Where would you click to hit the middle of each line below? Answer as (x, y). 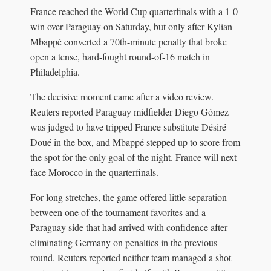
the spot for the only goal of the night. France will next (133, 157)
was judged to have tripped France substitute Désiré (128, 126)
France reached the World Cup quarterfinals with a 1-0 (134, 11)
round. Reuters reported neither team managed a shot (131, 257)
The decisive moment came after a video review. (122, 96)
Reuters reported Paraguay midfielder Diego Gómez (129, 111)
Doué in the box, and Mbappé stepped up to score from (135, 142)
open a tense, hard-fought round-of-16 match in (120, 56)
